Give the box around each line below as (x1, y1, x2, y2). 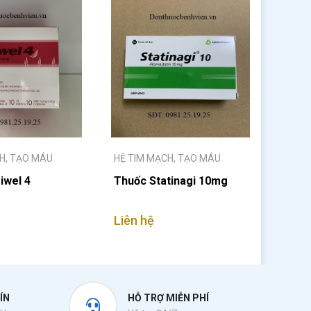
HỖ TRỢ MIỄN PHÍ (127, 292, 209, 303)
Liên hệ (114, 213, 154, 228)
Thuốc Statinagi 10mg (114, 174, 228, 187)
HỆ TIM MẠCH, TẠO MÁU (114, 153, 221, 164)
